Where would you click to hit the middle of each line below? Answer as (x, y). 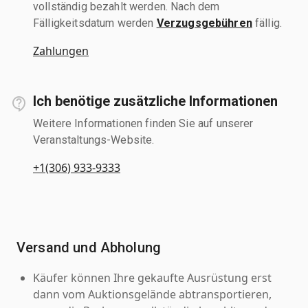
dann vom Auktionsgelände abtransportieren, (152, 294)
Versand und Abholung (89, 247)
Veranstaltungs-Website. (94, 140)
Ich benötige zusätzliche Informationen (155, 101)
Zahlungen (61, 51)
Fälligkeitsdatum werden (95, 23)
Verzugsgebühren (204, 23)
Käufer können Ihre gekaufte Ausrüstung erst (152, 277)
